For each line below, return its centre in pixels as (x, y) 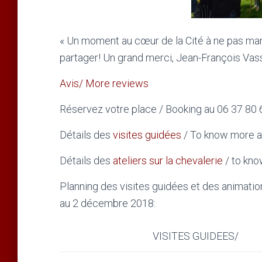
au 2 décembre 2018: (108, 203)
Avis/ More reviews (104, 83)
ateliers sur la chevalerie (168, 161)
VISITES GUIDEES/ (196, 236)
